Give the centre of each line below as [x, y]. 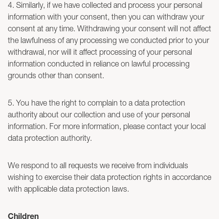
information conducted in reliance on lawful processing [99, 64]
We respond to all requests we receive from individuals [98, 165]
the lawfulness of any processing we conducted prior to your [109, 40]
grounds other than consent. [56, 75]
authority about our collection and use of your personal [99, 114]
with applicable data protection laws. [68, 189]
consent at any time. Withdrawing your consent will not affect [109, 28]
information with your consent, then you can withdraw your [106, 17]
